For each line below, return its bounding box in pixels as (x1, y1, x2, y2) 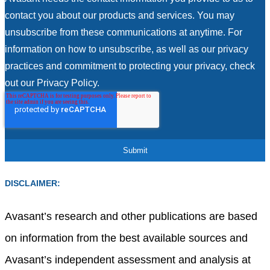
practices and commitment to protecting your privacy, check (5, 60, 255, 71)
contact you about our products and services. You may (5, 10, 234, 20)
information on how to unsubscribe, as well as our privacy (5, 43, 248, 54)
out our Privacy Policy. (5, 77, 99, 88)
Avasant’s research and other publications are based (5, 210, 257, 222)
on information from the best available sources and (5, 231, 248, 244)
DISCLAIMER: (5, 178, 60, 189)
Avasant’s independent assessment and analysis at (5, 253, 251, 266)
